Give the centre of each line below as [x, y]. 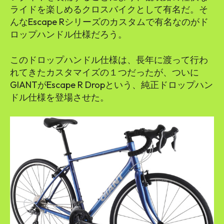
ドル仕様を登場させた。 [59, 97]
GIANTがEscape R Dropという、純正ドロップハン [111, 84]
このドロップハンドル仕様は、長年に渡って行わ [109, 59]
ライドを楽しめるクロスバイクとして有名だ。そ [109, 9]
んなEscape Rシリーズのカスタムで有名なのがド [109, 21]
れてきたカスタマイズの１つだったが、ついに [104, 72]
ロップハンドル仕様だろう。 [68, 34]
